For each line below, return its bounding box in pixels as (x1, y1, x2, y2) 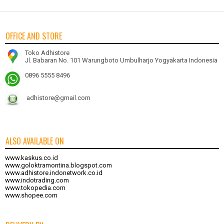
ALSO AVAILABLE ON (5, 135, 64, 147)
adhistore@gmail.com (26, 94, 90, 102)
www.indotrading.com (5, 176, 69, 184)
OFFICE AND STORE (5, 30, 62, 42)
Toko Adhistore (25, 49, 69, 57)
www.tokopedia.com (5, 184, 65, 192)
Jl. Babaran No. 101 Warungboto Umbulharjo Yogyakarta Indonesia (25, 56, 219, 64)
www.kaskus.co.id (5, 154, 58, 162)
